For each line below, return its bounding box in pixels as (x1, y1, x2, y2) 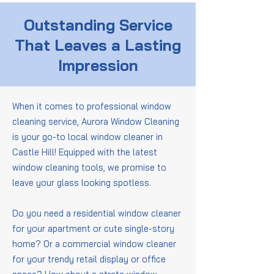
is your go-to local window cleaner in (12, 131, 163, 143)
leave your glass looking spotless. (12, 177, 154, 188)
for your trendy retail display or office (12, 253, 166, 265)
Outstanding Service (23, 15, 172, 34)
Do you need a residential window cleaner (12, 207, 181, 219)
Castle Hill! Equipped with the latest (12, 146, 157, 158)
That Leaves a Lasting (15, 35, 181, 54)
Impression (57, 56, 138, 75)
